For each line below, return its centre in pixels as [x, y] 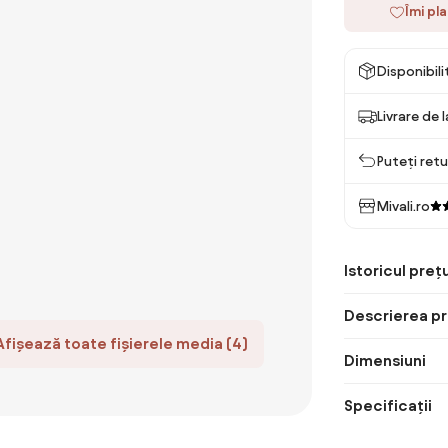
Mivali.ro [403, 206]
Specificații [388, 405]
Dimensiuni [385, 360]
